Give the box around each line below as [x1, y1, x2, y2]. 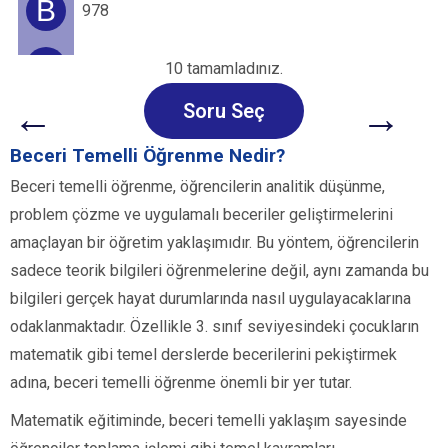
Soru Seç [183, 99, 265, 124]
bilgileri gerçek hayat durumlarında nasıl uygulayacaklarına [10, 289, 411, 309]
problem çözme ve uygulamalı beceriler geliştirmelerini [10, 205, 393, 225]
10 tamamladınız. [165, 59, 283, 79]
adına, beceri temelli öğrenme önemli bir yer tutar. [10, 373, 352, 393]
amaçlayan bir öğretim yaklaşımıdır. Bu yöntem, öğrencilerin [10, 233, 419, 253]
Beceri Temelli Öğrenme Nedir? [10, 144, 285, 168]
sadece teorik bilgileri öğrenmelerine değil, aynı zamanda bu [10, 261, 429, 281]
